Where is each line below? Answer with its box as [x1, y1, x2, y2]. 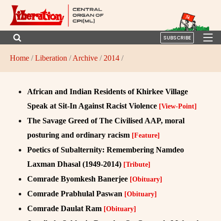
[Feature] [132, 131, 160, 139]
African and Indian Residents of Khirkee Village [27, 87, 188, 96]
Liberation [35, 53, 67, 62]
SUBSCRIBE [163, 34, 191, 41]
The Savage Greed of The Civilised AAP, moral [27, 116, 184, 125]
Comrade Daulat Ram [27, 204, 104, 213]
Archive [73, 53, 98, 62]
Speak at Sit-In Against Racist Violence [27, 101, 159, 110]
